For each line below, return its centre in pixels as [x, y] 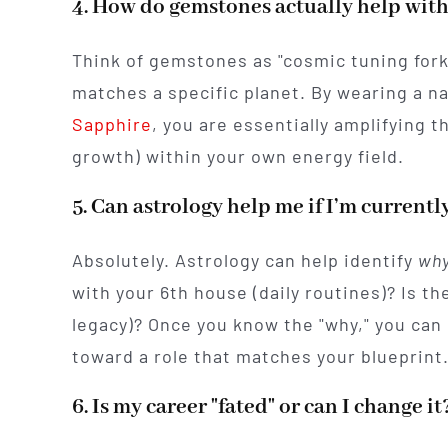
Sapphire [111, 124]
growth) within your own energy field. [237, 156]
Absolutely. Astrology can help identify [244, 260]
